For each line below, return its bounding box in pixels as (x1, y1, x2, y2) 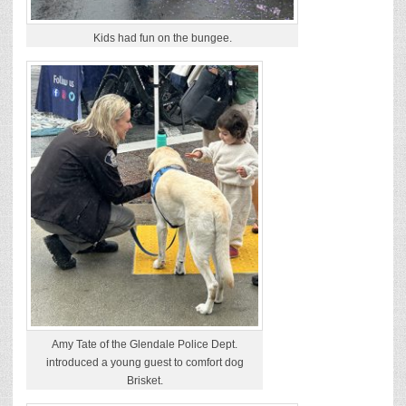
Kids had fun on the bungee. (92, 31, 232, 44)
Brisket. (126, 374, 163, 388)
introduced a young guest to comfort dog (45, 356, 244, 370)
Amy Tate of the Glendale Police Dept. (52, 338, 237, 352)
